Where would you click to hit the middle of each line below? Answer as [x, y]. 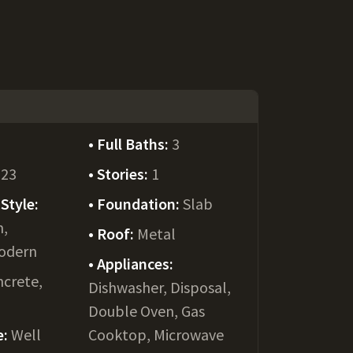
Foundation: [139, 204]
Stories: [124, 174]
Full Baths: [134, 144]
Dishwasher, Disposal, [159, 287]
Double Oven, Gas [146, 311]
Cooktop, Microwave [156, 334]
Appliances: [135, 264]
